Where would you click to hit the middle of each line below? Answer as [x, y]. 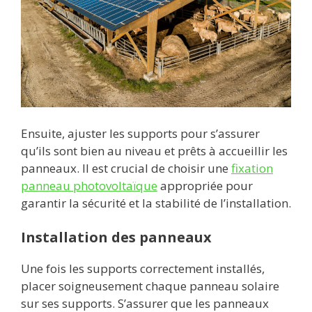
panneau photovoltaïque [89, 185]
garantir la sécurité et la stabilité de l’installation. [156, 203]
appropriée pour [205, 185]
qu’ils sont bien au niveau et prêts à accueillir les [154, 150]
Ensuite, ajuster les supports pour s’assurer [140, 133]
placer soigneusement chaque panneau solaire [150, 286]
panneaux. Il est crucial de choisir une [126, 168]
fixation [252, 168]
